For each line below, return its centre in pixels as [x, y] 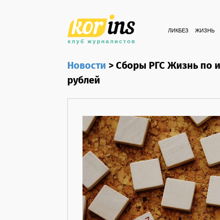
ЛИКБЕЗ [178, 31]
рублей [84, 81]
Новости [87, 66]
